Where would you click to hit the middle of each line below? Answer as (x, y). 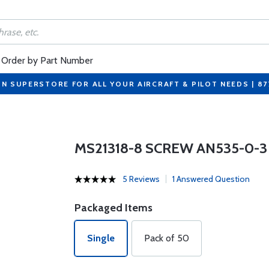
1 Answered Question (211, 179)
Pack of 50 (166, 238)
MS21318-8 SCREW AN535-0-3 (171, 148)
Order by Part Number (47, 60)
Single (101, 238)
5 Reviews (141, 179)
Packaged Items (113, 208)
